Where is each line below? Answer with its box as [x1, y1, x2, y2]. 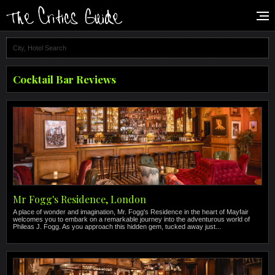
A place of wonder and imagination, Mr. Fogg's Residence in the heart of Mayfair [13, 208, 249, 215]
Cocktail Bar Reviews [13, 72, 116, 86]
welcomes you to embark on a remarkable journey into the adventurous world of [13, 215, 250, 223]
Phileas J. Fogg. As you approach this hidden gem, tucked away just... [13, 223, 221, 230]
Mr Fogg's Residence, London [13, 193, 146, 206]
